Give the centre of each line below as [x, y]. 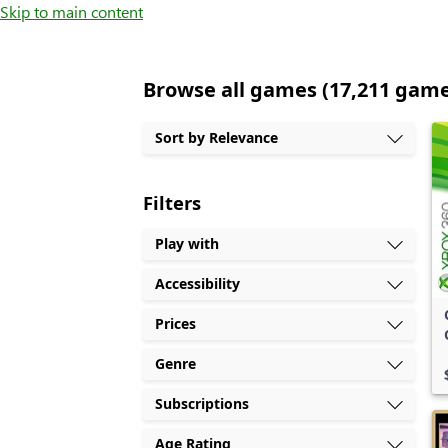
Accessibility [198, 283]
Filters [172, 202]
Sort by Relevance [217, 137]
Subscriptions [202, 403]
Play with [187, 243]
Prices [176, 323]
